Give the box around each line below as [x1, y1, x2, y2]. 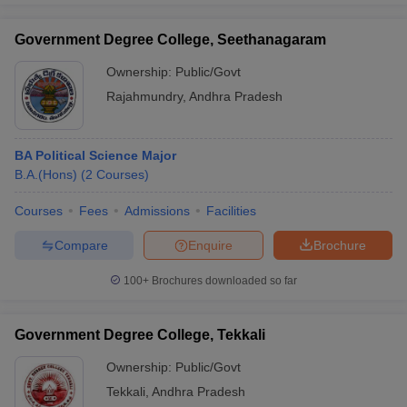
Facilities [206, 203, 256, 218]
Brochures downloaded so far [149, 274, 297, 287]
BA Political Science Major [15, 148, 176, 163]
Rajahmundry [106, 89, 183, 104]
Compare [54, 237, 108, 253]
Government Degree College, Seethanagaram [15, 32, 326, 47]
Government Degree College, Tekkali [15, 327, 265, 342]
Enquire [188, 237, 233, 253]
